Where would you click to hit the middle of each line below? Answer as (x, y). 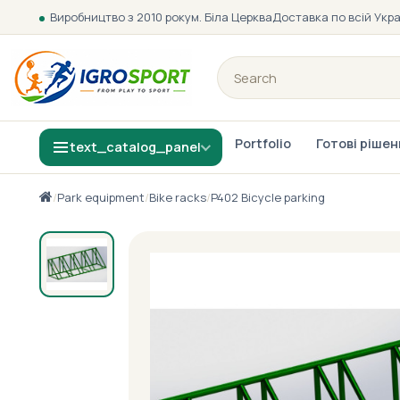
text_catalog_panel (135, 147)
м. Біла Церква (232, 17)
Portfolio (263, 143)
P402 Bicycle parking (268, 197)
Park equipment (101, 197)
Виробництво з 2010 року (121, 17)
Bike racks (178, 197)
